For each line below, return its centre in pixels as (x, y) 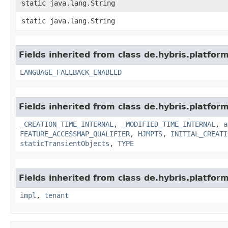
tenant (56, 195)
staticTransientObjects (65, 143)
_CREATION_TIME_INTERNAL (67, 124)
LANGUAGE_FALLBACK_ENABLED (71, 72)
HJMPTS (150, 134)
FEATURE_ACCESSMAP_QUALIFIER (75, 134)
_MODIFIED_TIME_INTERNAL (168, 124)
